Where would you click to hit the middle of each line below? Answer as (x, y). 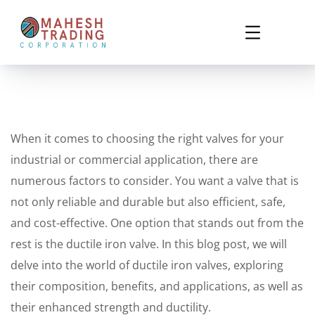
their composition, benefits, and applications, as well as (157, 286)
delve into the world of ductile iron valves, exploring (147, 265)
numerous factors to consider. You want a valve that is (155, 181)
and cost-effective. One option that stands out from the (157, 223)
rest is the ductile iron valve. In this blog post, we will (149, 244)
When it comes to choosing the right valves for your (147, 139)
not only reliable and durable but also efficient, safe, (148, 202)
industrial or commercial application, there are (134, 160)
